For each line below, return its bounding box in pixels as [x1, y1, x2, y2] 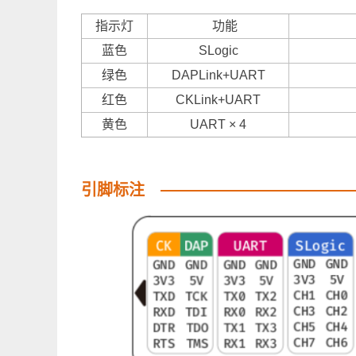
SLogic [198, 44, 238, 57]
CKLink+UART [176, 93, 261, 106]
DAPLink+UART [171, 68, 265, 82]
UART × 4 [190, 118, 246, 131]
